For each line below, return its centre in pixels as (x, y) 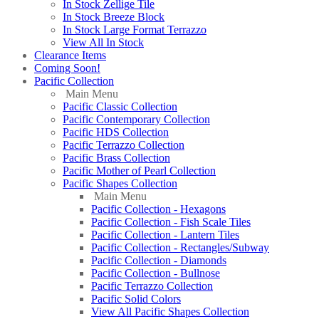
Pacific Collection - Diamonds (159, 260)
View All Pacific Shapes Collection (170, 311)
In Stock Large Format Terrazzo (135, 29)
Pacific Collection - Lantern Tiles (165, 234)
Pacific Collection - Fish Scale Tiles (171, 221)
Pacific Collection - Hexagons (158, 209)
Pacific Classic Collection (120, 106)
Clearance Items (70, 55)
